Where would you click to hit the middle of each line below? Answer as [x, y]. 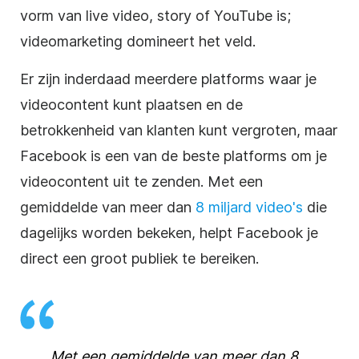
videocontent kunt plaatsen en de [131, 104]
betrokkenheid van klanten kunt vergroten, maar [179, 130]
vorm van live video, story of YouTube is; [155, 15]
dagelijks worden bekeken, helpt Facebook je [169, 232]
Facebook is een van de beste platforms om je [173, 155]
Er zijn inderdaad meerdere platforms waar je [168, 79]
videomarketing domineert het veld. [138, 41]
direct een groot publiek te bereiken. [139, 258]
